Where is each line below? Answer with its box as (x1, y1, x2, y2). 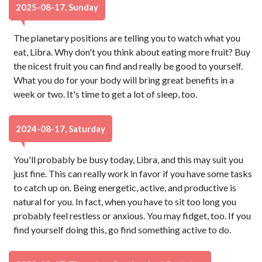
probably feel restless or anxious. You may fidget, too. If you (13, 210, 251, 221)
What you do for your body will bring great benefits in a (13, 74, 235, 85)
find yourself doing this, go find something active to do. (13, 224, 232, 235)
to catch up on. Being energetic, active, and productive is (13, 182, 237, 193)
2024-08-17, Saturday (16, 123, 105, 134)
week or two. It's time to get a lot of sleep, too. (13, 88, 198, 99)
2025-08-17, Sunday (16, 2, 98, 12)
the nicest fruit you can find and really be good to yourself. (13, 60, 243, 71)
